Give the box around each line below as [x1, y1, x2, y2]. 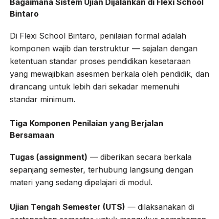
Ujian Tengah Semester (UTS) [10, 201, 125, 212]
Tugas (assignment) [10, 152, 88, 162]
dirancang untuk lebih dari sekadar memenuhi [10, 81, 179, 91]
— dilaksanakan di [125, 201, 194, 212]
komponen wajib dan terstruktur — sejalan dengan [10, 43, 197, 53]
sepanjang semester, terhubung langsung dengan [10, 164, 193, 175]
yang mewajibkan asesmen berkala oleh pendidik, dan [10, 68, 209, 79]
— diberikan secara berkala [88, 152, 192, 162]
